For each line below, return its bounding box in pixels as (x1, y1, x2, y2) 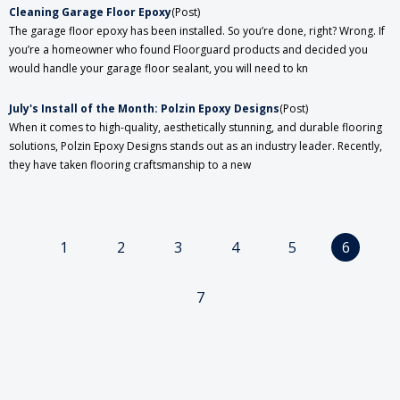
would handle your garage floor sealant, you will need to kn (9, 61, 308, 77)
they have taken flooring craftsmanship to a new (9, 157, 251, 173)
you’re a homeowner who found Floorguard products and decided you (9, 42, 368, 58)
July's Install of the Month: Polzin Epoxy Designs (9, 101, 279, 117)
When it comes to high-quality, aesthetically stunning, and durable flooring (9, 120, 382, 136)
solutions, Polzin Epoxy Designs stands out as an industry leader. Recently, (9, 138, 382, 154)
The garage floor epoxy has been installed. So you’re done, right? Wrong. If (9, 23, 385, 39)
